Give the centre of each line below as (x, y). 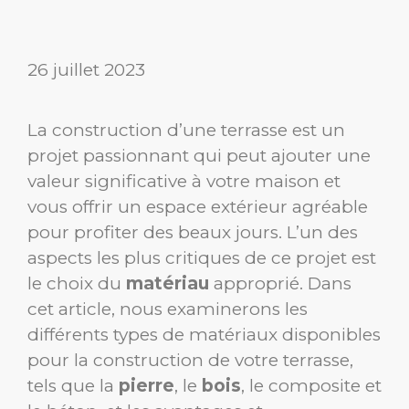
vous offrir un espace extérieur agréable (198, 206)
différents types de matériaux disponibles (204, 334)
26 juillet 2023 (86, 69)
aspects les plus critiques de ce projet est (202, 257)
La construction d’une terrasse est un (186, 130)
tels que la (73, 385)
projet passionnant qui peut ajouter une (199, 155)
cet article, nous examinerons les (168, 309)
